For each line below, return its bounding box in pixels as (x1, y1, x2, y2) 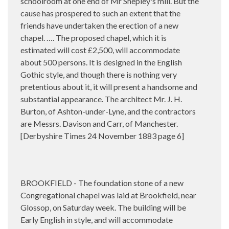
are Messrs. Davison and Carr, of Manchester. (20, 118, 178, 128)
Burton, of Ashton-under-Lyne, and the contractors (20, 106, 196, 116)
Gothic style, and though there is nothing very (20, 69, 177, 79)
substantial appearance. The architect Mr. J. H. (20, 94, 182, 104)
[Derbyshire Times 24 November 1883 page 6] (20, 130, 184, 141)
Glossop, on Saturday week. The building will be (20, 202, 186, 212)
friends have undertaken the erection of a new (20, 20, 178, 30)
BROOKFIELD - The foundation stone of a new (20, 177, 184, 188)
